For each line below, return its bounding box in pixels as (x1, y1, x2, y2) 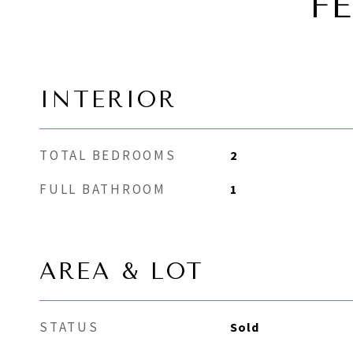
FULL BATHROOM (39, 180, 166, 198)
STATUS (39, 318, 99, 336)
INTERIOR (39, 86, 176, 113)
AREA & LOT (39, 258, 204, 284)
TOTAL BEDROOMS (39, 147, 176, 164)
